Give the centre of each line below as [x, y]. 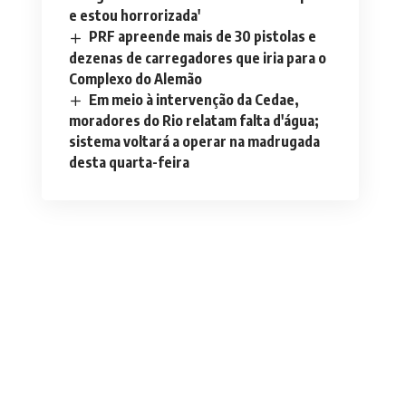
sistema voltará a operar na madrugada [194, 141]
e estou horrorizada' [134, 16]
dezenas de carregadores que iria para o [197, 58]
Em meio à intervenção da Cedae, [194, 99]
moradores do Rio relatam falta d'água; [193, 120]
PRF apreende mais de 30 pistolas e [203, 37]
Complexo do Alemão [135, 78]
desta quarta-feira [129, 162]
